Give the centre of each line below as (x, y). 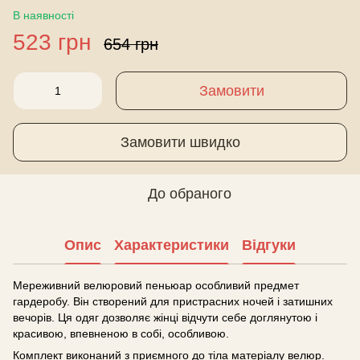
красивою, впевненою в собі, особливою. (121, 333)
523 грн (52, 42)
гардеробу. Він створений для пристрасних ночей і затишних (173, 301)
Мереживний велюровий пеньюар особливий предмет (156, 285)
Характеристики (172, 245)
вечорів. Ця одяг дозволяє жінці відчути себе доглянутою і (165, 317)
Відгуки (269, 245)
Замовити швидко (180, 142)
